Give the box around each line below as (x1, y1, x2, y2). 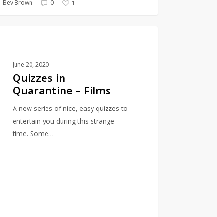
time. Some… (12, 128, 54, 138)
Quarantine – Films (12, 82, 111, 97)
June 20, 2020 (12, 60, 49, 69)
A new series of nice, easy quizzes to (12, 103, 128, 113)
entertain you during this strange (12, 116, 114, 125)
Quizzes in (12, 70, 65, 85)
